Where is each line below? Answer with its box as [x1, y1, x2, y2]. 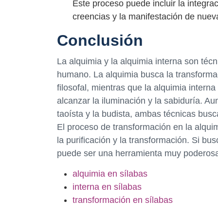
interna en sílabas [73, 182, 142, 192]
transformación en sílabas [73, 195, 173, 205]
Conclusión [57, 31, 143, 49]
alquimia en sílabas [73, 168, 147, 179]
